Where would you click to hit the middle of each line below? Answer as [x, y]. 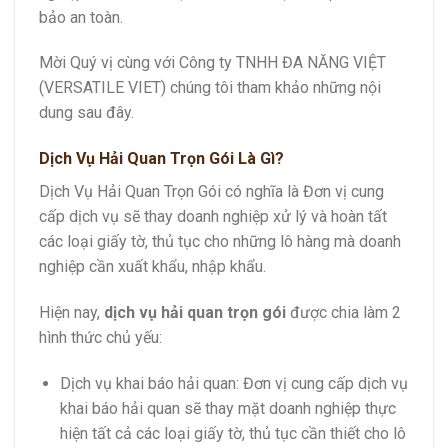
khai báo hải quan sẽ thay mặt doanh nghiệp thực [227, 408]
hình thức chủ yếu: [100, 337]
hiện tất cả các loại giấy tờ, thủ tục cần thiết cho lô [232, 433]
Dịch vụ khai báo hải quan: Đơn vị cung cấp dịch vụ [233, 383]
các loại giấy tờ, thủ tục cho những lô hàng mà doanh [220, 242]
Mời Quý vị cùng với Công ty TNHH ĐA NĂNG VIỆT [212, 63]
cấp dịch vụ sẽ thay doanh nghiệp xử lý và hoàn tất [213, 217]
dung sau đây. [86, 113]
